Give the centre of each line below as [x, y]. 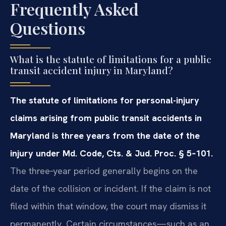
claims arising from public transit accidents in [106, 118]
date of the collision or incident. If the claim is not [110, 188]
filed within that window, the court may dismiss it [108, 206]
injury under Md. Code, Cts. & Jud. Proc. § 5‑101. [111, 153]
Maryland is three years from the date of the [105, 135]
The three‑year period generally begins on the [104, 171]
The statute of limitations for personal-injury [105, 100]
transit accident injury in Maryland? [92, 70]
